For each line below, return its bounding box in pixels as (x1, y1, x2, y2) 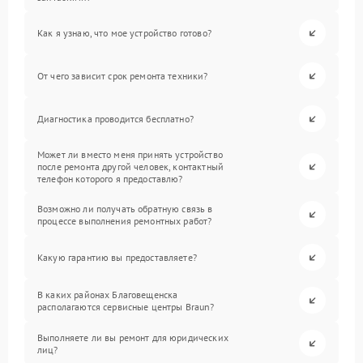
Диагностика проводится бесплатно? (37, 113, 194, 125)
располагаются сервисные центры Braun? (37, 300, 215, 313)
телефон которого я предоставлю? (37, 173, 183, 185)
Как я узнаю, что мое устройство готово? (37, 27, 211, 39)
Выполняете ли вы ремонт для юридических (37, 331, 228, 344)
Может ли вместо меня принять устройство (37, 148, 223, 160)
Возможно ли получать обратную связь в (37, 202, 213, 215)
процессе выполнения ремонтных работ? (37, 214, 212, 227)
